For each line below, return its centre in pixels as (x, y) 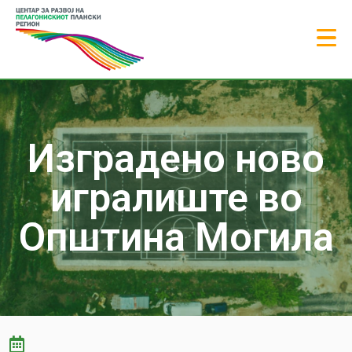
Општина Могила (176, 237)
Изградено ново (176, 158)
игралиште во (176, 198)
